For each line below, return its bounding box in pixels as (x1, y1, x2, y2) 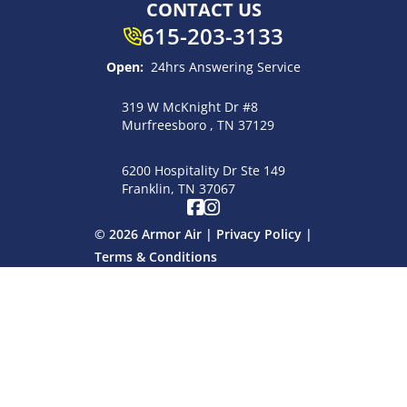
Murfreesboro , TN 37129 (122, 115, 274, 134)
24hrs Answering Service (151, 57, 301, 75)
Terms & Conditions (94, 247, 217, 265)
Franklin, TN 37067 (122, 179, 235, 197)
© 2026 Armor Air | (94, 224, 216, 243)
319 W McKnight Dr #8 (122, 97, 258, 115)
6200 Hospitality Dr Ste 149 (122, 161, 285, 179)
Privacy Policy (216, 224, 302, 243)
